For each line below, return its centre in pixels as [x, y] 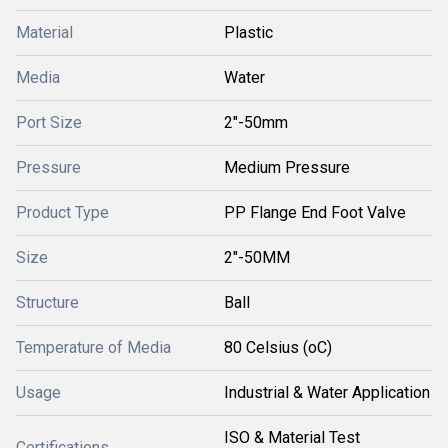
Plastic [248, 32]
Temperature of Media [93, 347]
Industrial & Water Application [327, 392]
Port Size [49, 122]
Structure [47, 302]
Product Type [62, 212]
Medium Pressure [287, 167]
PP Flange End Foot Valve [315, 212]
